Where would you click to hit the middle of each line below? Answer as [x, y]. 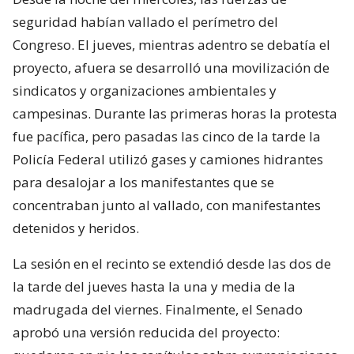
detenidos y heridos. [76, 228]
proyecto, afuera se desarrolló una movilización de [171, 67]
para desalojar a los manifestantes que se [143, 182]
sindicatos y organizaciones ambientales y [145, 90]
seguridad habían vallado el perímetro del [145, 21]
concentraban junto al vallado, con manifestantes [167, 205]
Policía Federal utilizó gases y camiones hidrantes [168, 159]
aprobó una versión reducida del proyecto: [146, 332]
